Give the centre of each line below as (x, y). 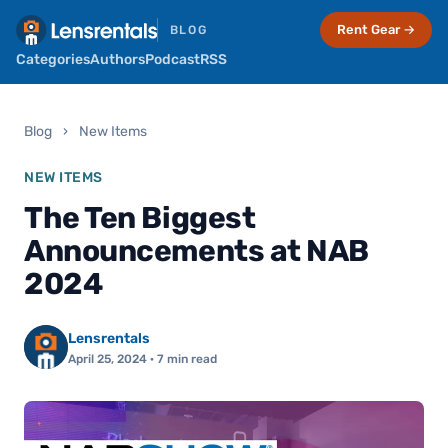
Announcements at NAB (196, 251)
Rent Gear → (376, 29)
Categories (53, 59)
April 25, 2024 (107, 359)
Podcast (172, 59)
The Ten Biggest (140, 218)
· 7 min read (182, 359)
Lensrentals (109, 338)
